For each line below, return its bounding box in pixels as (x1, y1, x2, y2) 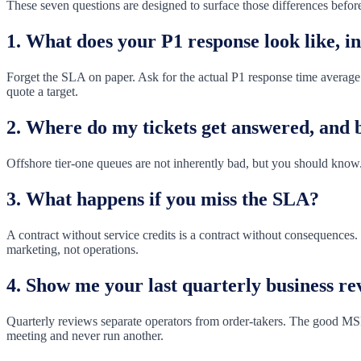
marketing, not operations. (6, 242, 139, 256)
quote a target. (6, 85, 78, 99)
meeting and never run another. (6, 328, 164, 342)
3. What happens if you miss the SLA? (6, 188, 319, 210)
